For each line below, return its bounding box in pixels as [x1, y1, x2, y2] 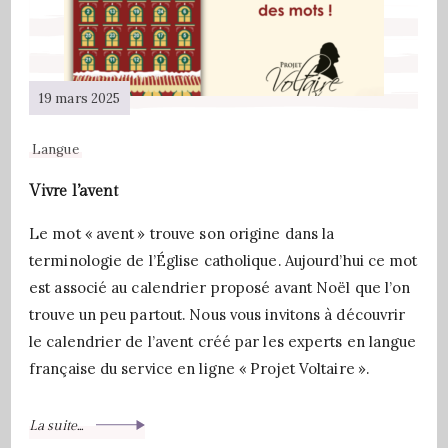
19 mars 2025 [39, 89, 121, 107]
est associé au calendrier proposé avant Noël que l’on [29, 278, 411, 297]
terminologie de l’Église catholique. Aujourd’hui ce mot [29, 251, 418, 270]
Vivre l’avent [29, 182, 119, 200]
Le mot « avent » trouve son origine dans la [29, 224, 335, 243]
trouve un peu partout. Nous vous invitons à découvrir [29, 305, 406, 324]
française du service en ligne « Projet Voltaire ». [29, 359, 370, 378]
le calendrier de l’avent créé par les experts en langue [29, 332, 417, 351]
